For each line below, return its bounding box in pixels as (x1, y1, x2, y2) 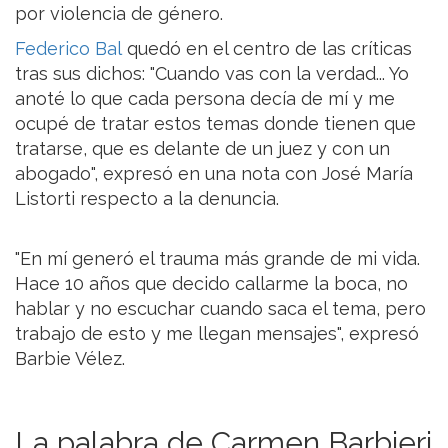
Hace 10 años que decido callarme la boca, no (15, 273, 408, 295)
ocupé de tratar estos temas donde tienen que (15, 113, 416, 135)
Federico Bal (15, 38, 122, 60)
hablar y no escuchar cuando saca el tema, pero (15, 298, 426, 320)
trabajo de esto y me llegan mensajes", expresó (15, 323, 419, 345)
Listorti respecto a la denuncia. (15, 188, 279, 210)
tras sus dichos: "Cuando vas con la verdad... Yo (15, 63, 409, 85)
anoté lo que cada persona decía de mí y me (15, 88, 395, 110)
